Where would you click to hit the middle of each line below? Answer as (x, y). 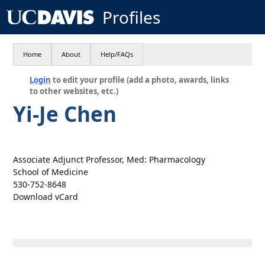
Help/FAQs (117, 54)
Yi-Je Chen (65, 114)
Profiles (131, 17)
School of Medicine (51, 172)
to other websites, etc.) (74, 91)
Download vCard (46, 197)
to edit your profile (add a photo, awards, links (140, 80)
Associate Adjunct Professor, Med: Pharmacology (109, 159)
